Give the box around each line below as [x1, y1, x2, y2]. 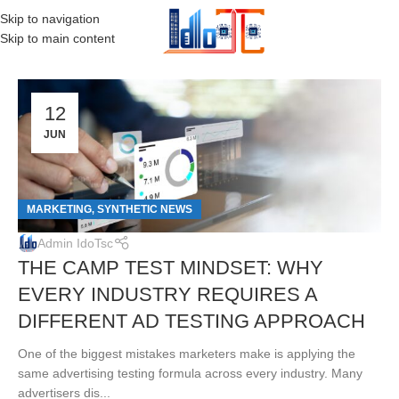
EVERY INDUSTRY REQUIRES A [18, 282, 317, 305]
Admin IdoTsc [37, 236, 113, 251]
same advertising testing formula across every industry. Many [18, 365, 362, 380]
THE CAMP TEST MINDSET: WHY [18, 256, 323, 279]
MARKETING [27, 202, 92, 216]
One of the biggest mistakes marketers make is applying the [18, 346, 355, 361]
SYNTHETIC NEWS [97, 202, 192, 216]
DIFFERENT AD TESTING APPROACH [18, 309, 365, 332]
